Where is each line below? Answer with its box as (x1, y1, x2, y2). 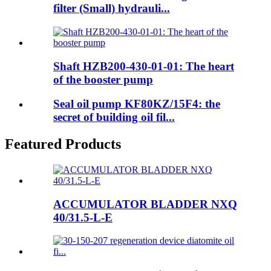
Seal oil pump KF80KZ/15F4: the (53, 97, 220, 111)
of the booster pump (53, 73, 153, 86)
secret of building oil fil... (53, 111, 175, 124)
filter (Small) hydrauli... (53, 2, 170, 15)
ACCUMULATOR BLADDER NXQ (53, 197, 237, 211)
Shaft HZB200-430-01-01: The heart (53, 59, 234, 73)
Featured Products (5, 136, 121, 152)
